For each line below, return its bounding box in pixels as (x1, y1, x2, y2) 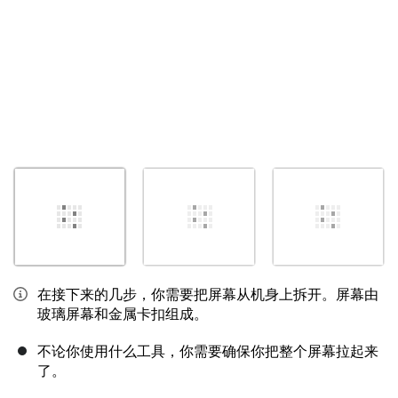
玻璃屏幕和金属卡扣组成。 (37, 304, 208, 324)
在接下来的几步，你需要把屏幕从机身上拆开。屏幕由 (37, 284, 378, 305)
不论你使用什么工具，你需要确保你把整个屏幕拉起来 (37, 341, 378, 362)
